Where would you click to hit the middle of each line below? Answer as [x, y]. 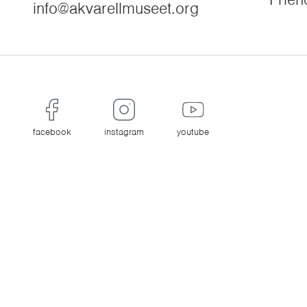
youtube [193, 132]
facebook [52, 132]
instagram [124, 132]
